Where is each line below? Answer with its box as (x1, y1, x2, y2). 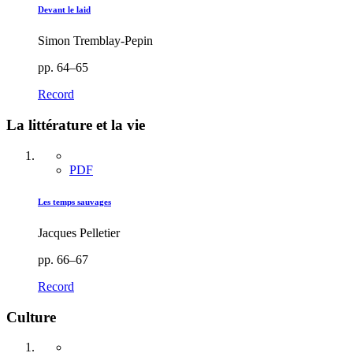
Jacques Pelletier (38, 225, 120, 240)
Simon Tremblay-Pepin (38, 34, 153, 48)
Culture (6, 308, 56, 325)
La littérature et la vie (6, 117, 145, 134)
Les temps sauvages (38, 196, 111, 206)
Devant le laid (38, 5, 91, 15)
